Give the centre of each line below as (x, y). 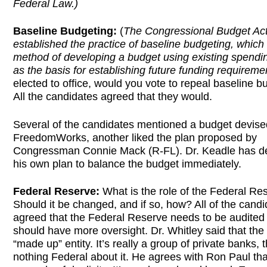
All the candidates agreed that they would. (113, 97)
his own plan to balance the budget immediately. (127, 164)
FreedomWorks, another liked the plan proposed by (135, 137)
